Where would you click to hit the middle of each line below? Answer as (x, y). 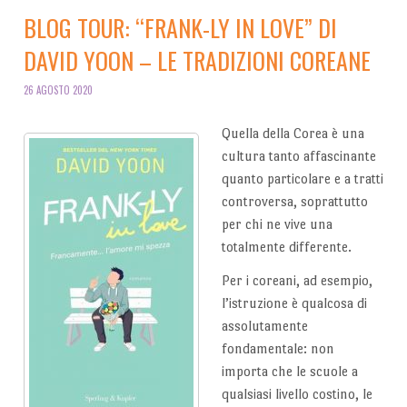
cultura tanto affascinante (299, 155)
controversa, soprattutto (295, 201)
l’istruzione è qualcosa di (295, 303)
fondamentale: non (278, 349)
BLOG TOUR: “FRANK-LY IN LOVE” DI (180, 27)
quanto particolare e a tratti (303, 178)
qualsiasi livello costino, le (298, 394)
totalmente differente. (287, 246)
